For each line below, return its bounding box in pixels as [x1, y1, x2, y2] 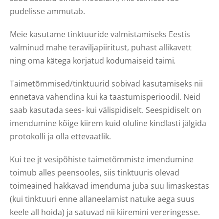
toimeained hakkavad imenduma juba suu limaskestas [10, 180, 209, 191]
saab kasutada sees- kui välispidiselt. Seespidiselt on [10, 104, 201, 115]
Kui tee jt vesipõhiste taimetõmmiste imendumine [10, 153, 194, 165]
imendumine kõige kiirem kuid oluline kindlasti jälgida [10, 117, 206, 129]
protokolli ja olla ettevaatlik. [10, 131, 111, 142]
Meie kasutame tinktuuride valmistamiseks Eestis [10, 28, 190, 40]
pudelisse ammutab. [10, 5, 85, 17]
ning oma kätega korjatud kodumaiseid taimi [10, 55, 174, 66]
